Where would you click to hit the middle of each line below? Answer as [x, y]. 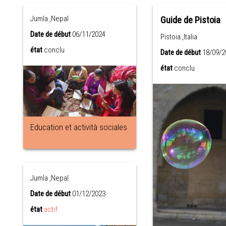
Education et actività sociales [79, 127]
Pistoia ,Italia [179, 37]
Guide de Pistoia [190, 20]
